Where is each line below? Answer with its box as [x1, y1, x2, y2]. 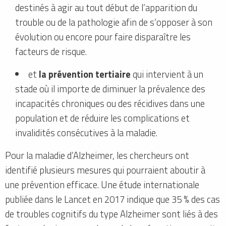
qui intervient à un [131, 67, 204, 82]
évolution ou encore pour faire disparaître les [15, 30, 191, 44]
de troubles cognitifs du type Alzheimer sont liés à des [5, 207, 218, 221]
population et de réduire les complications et [15, 111, 190, 126]
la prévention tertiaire [39, 67, 131, 82]
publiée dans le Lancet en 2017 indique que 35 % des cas [5, 192, 220, 207]
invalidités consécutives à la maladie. [15, 126, 157, 140]
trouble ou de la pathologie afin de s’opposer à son [15, 15, 212, 30]
